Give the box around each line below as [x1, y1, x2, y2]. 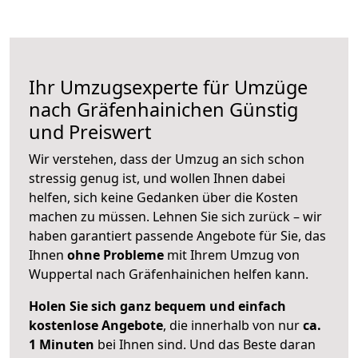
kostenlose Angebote [29, 316, 163, 335]
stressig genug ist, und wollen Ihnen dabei [29, 169, 285, 188]
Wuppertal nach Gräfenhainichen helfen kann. [29, 265, 308, 284]
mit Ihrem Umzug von [164, 246, 300, 265]
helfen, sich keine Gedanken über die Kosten [29, 189, 298, 207]
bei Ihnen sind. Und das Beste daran [94, 336, 316, 354]
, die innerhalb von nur [163, 316, 303, 335]
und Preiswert [29, 119, 151, 145]
